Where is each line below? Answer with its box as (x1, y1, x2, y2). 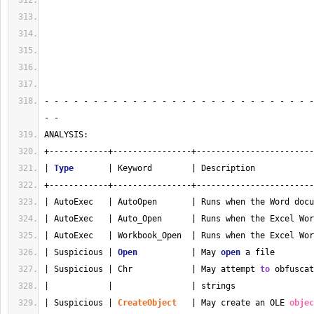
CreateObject (118, 298, 177, 308)
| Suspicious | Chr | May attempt (44, 264, 260, 274)
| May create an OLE (177, 298, 289, 308)
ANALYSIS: (44, 130, 88, 139)
